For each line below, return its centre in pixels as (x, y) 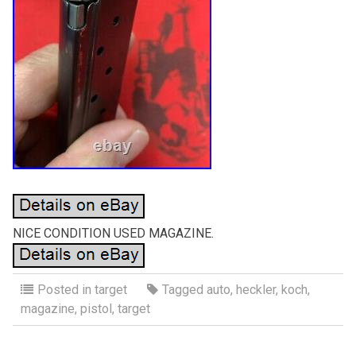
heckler (255, 289)
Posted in (66, 289)
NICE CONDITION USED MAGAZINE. (113, 233)
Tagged (184, 289)
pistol (96, 308)
